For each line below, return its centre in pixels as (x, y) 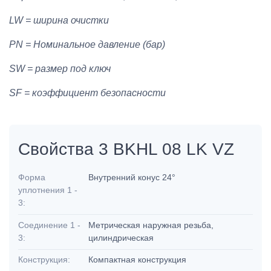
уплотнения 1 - (48, 190)
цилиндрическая (122, 237)
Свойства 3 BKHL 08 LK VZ (126, 149)
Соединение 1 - (49, 225)
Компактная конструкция (139, 260)
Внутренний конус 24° (133, 178)
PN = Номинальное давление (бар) (87, 45)
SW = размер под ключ (60, 69)
